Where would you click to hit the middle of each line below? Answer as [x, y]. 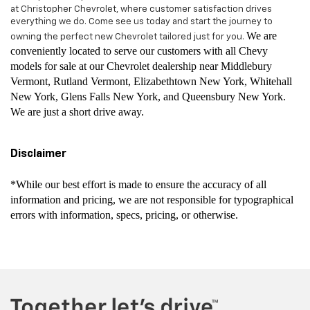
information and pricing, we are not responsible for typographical [152, 199]
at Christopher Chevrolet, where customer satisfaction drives [141, 9]
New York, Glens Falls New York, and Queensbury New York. [148, 96]
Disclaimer [38, 154]
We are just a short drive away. [77, 111]
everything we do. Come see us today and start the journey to [142, 21]
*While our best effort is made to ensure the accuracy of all [138, 184]
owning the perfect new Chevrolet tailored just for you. [128, 37]
